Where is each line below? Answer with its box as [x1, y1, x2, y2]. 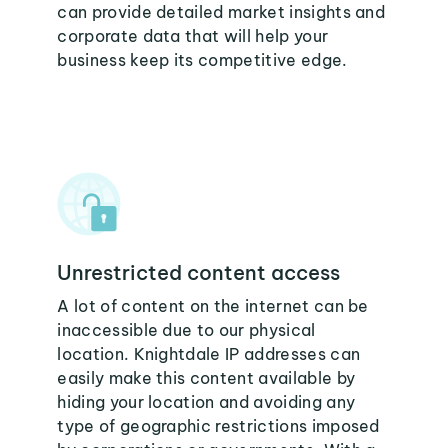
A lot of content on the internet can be [57, 296, 369, 316]
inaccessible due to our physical [57, 320, 316, 340]
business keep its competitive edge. [57, 50, 348, 70]
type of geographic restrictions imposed [57, 416, 380, 436]
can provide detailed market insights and [57, 2, 386, 22]
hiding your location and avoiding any [57, 392, 356, 412]
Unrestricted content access [57, 260, 341, 285]
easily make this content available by [57, 368, 356, 388]
